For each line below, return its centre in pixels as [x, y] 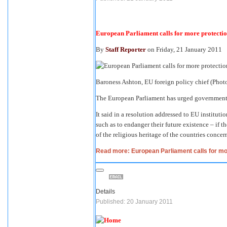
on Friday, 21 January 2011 [184, 49]
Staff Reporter [126, 49]
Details [105, 191]
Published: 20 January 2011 [134, 201]
